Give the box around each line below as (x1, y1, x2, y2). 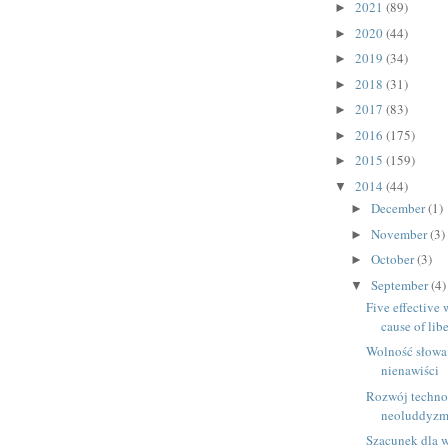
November (370, 224, 430, 243)
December (370, 199, 428, 218)
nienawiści (381, 361, 440, 380)
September (370, 275, 431, 294)
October (370, 250, 417, 269)
